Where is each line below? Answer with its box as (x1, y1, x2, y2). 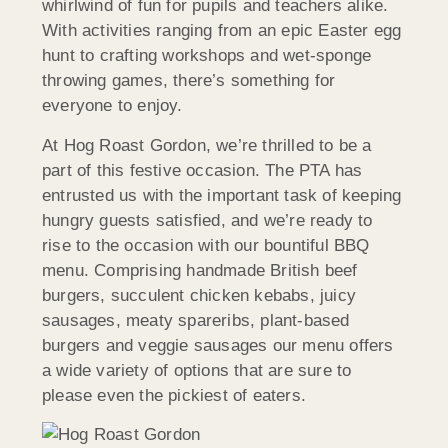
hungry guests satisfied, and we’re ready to (42, 210, 373, 230)
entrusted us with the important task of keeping (42, 185, 402, 205)
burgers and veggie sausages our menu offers (42, 335, 394, 355)
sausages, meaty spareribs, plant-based (42, 310, 350, 330)
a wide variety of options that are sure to (42, 360, 352, 380)
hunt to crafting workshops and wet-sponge (42, 46, 372, 66)
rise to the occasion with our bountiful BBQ (42, 235, 370, 255)
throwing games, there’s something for (42, 71, 336, 91)
